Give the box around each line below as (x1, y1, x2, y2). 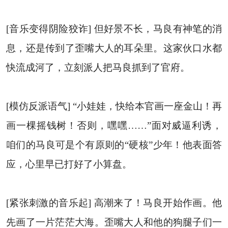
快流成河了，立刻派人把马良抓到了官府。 (6, 62, 190, 73)
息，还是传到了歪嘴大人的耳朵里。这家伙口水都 (6, 42, 222, 53)
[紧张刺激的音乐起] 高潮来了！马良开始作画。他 (6, 197, 222, 208)
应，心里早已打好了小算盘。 (6, 158, 132, 169)
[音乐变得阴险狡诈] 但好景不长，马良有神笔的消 (6, 23, 222, 34)
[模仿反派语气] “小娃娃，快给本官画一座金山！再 (6, 100, 222, 111)
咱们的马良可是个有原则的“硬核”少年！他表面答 (6, 139, 222, 150)
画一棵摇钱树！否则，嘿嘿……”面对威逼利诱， (6, 120, 222, 131)
